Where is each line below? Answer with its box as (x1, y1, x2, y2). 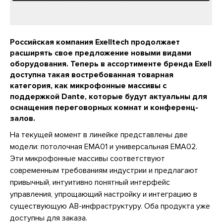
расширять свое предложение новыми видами (10, 48, 191, 58)
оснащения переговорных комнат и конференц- (10, 102, 198, 112)
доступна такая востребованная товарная (10, 69, 173, 80)
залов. (10, 113, 35, 123)
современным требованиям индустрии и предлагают (10, 165, 198, 175)
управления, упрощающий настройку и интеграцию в (10, 189, 197, 199)
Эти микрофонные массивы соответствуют (10, 153, 165, 164)
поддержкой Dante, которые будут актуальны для (10, 91, 207, 102)
